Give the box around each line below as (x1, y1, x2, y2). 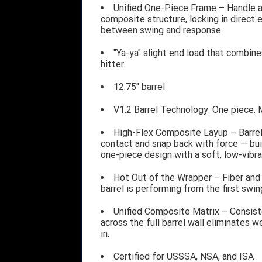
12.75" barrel (113, 81, 165, 92)
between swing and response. (100, 24, 223, 36)
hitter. (100, 58, 125, 70)
